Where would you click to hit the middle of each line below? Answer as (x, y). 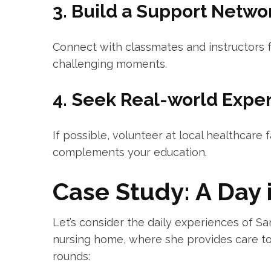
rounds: (71, 256)
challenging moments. (110, 64)
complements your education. (130, 152)
